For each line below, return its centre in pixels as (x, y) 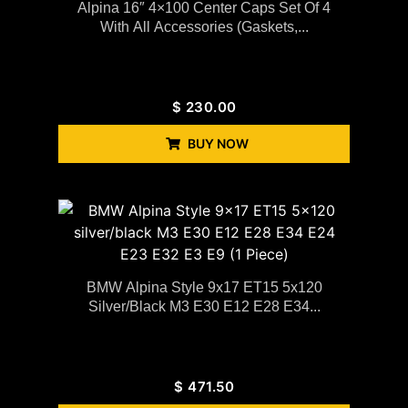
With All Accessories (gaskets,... (204, 26)
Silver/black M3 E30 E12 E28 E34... (204, 306)
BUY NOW (218, 143)
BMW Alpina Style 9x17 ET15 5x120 (204, 287)
